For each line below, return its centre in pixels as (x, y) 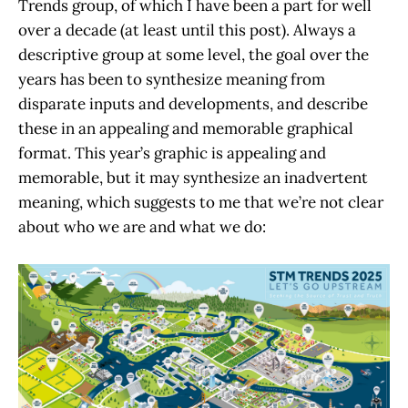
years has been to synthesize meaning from (172, 80)
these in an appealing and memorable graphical (186, 129)
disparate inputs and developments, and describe (193, 104)
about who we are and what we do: (142, 227)
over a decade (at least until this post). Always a (187, 31)
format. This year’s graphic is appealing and (172, 153)
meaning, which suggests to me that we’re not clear (201, 203)
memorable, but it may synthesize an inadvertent (193, 178)
